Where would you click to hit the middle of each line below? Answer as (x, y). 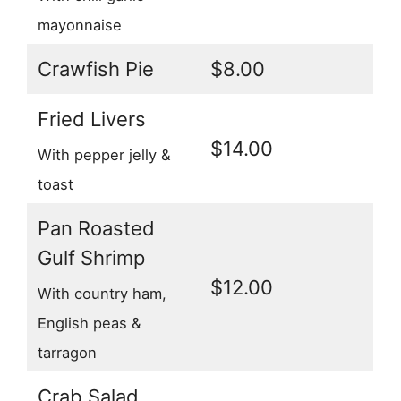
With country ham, (102, 293)
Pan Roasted (96, 229)
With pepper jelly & (104, 154)
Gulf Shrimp (91, 258)
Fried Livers (92, 119)
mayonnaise (80, 25)
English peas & (90, 323)
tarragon (67, 352)
